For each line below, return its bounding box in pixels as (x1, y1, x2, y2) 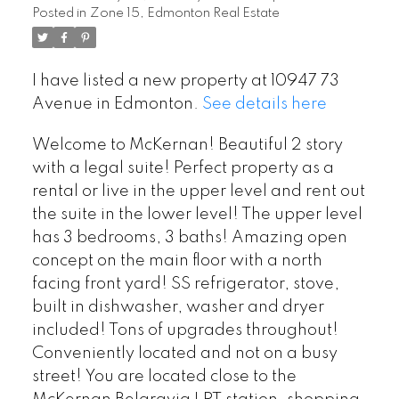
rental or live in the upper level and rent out (31, 183, 365, 199)
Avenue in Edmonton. (31, 95, 202, 112)
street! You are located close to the (31, 368, 297, 385)
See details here (201, 95, 327, 112)
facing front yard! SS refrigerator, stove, (31, 275, 339, 292)
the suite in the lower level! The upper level (31, 206, 362, 223)
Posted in (31, 6, 86, 20)
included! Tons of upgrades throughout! (31, 322, 338, 338)
